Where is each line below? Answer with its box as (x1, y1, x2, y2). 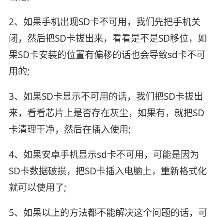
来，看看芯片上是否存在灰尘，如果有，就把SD (8, 106, 204, 119)
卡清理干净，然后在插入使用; (8, 123, 131, 136)
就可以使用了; (8, 181, 66, 194)
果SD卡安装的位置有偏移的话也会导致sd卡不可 (8, 48, 205, 61)
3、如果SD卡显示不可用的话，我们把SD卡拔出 (8, 90, 203, 103)
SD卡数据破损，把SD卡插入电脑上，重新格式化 (8, 164, 207, 177)
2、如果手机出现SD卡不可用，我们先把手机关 (8, 15, 201, 28)
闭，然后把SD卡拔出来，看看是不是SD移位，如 (8, 31, 207, 45)
